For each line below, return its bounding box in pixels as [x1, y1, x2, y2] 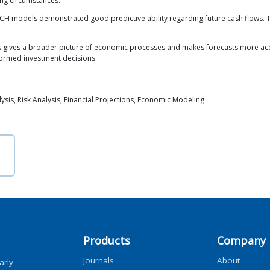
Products [83, 233, 130, 248]
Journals [83, 254, 114, 266]
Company [216, 233, 266, 248]
